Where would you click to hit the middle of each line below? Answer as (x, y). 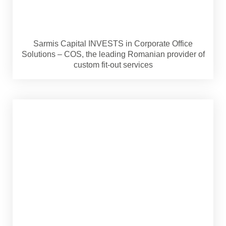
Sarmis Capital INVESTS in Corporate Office (113, 43)
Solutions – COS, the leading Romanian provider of (113, 54)
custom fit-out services (113, 65)
